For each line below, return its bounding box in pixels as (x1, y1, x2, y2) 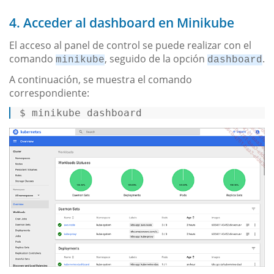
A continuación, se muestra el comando (9, 72, 192, 86)
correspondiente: (9, 86, 89, 100)
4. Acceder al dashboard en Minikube (9, 13, 234, 31)
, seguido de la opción (105, 51, 207, 65)
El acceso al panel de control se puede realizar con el (9, 38, 251, 52)
